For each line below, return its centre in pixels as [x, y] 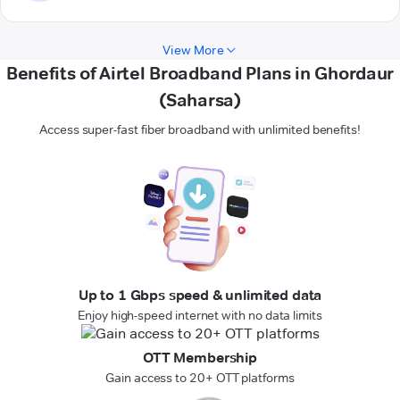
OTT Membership [200, 358]
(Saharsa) [200, 100]
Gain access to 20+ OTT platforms [200, 378]
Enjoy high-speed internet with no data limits [200, 316]
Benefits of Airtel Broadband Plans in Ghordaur [200, 74]
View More [193, 50]
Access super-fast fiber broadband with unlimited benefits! [200, 130]
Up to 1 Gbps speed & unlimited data [200, 296]
